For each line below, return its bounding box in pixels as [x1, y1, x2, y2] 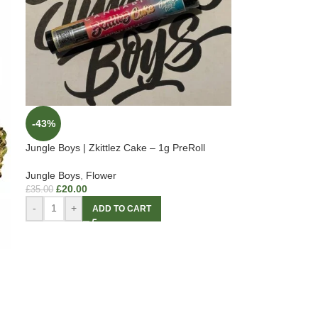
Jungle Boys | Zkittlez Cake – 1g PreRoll [26, 141, 206, 153]
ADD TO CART [92, 203, 152, 214]
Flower [86, 169, 117, 181]
